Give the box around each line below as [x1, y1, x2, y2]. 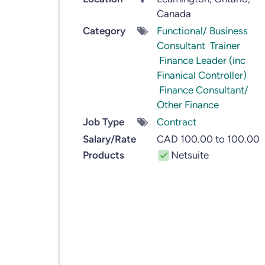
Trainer [209, 40, 240, 51]
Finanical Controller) [156, 69, 247, 81]
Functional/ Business [156, 25, 248, 37]
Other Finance [156, 99, 219, 111]
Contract [156, 116, 196, 128]
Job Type [83, 116, 124, 128]
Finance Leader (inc [159, 54, 245, 66]
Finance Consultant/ [159, 84, 248, 96]
